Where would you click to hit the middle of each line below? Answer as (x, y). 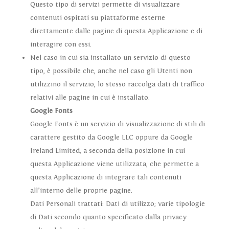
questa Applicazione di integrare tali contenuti (106, 178)
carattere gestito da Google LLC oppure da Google (111, 138)
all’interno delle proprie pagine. (81, 191)
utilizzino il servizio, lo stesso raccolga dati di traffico (117, 85)
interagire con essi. (61, 45)
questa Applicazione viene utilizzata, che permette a (114, 164)
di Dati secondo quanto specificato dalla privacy (108, 217)
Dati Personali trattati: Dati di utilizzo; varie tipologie (117, 204)
